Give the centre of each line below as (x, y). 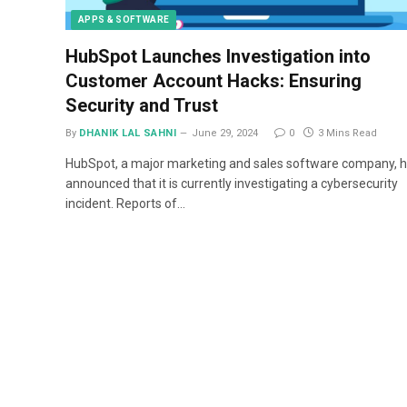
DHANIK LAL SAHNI (128, 133)
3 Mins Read (348, 133)
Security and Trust (142, 105)
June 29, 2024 (225, 133)
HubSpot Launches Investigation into (218, 56)
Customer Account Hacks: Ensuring (213, 80)
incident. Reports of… (125, 203)
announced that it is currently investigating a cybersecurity (232, 183)
